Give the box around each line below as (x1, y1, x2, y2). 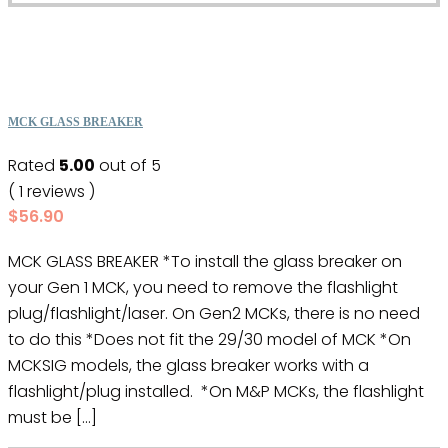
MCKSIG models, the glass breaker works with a (8, 354, 369, 378)
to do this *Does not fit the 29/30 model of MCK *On (8, 328, 411, 352)
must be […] (8, 406, 97, 430)
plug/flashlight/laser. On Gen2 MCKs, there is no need (8, 302, 420, 326)
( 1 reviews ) (8, 180, 95, 204)
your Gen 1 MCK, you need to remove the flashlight (8, 276, 398, 300)
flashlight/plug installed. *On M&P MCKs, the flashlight (8, 380, 424, 404)
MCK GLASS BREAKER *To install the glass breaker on (8, 250, 402, 274)
